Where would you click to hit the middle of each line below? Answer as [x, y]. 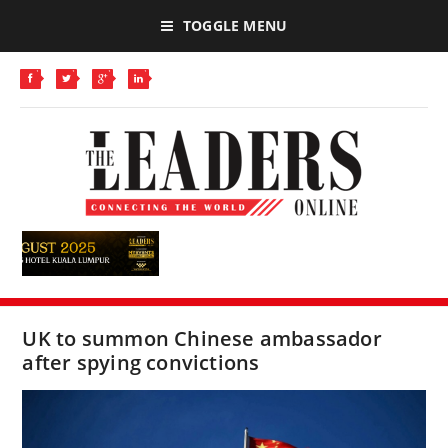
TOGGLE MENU [235, 25]
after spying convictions [141, 362]
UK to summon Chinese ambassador [202, 338]
